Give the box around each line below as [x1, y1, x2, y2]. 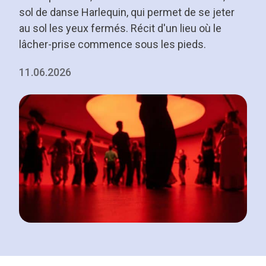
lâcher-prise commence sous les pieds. [19, 37, 206, 50]
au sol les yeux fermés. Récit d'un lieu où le [19, 21, 221, 34]
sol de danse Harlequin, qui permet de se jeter [19, 5, 235, 18]
